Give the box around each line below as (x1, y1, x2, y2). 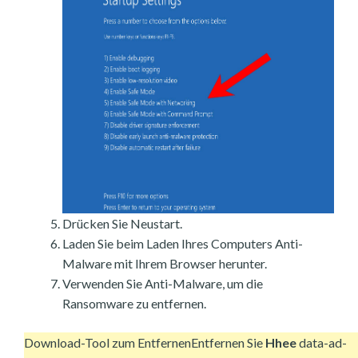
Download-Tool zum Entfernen (24, 334, 191, 350)
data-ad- (299, 334, 347, 350)
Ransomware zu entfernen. (62, 295, 206, 311)
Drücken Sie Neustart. (62, 215, 182, 231)
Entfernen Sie (191, 334, 265, 350)
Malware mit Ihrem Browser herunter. (62, 255, 267, 271)
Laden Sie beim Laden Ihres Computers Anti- (62, 235, 303, 251)
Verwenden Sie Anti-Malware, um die (62, 275, 263, 291)
